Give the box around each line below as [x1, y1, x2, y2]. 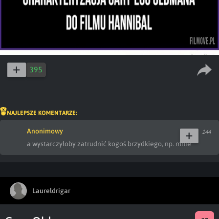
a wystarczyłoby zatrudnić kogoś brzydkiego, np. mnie [27, 140, 191, 148]
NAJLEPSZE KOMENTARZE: [7, 109, 77, 116]
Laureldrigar [32, 186, 70, 195]
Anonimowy [27, 127, 63, 135]
